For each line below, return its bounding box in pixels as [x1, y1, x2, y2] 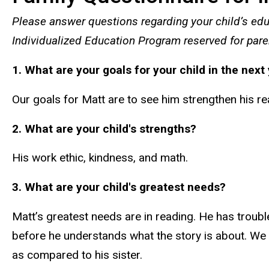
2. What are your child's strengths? [12, 121, 196, 136]
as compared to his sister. [12, 248, 142, 262]
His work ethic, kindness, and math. [12, 151, 188, 165]
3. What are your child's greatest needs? [12, 180, 226, 195]
